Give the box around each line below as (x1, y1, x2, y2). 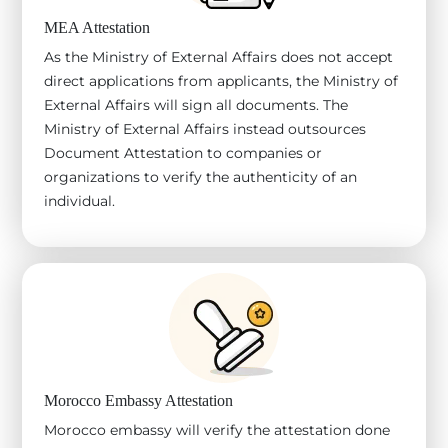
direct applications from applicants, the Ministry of (44, 71, 398, 90)
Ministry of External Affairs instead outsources (44, 119, 366, 138)
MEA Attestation (44, 18, 150, 36)
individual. (44, 191, 115, 210)
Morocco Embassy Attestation (44, 391, 233, 409)
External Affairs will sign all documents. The (44, 95, 348, 114)
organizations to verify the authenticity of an (44, 167, 357, 186)
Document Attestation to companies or (44, 143, 322, 162)
